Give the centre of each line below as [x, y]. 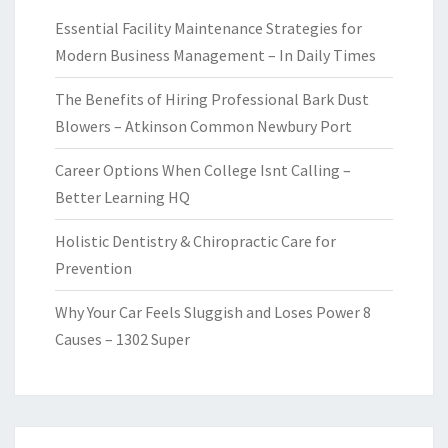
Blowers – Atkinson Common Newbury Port [203, 126]
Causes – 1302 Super [122, 339]
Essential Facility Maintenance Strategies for [208, 28]
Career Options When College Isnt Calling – [203, 170]
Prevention [93, 268]
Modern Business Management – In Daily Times [215, 55]
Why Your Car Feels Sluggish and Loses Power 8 [213, 312]
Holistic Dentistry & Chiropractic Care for [195, 241]
